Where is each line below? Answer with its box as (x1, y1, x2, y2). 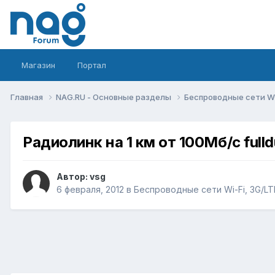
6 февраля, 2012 (56, 184, 124, 195)
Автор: (56, 171, 90, 182)
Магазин (21, 60, 55, 70)
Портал (77, 60, 106, 70)
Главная (10, 91, 45, 102)
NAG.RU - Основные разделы (56, 91, 173, 102)
